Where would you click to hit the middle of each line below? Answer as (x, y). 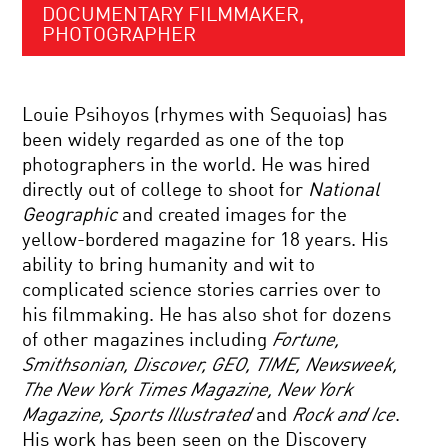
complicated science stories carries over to (202, 290)
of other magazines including (147, 340)
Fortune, (306, 340)
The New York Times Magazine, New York (188, 390)
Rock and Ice (344, 415)
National (344, 190)
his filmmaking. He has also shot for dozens (207, 315)
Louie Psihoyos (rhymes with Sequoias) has (205, 115)
